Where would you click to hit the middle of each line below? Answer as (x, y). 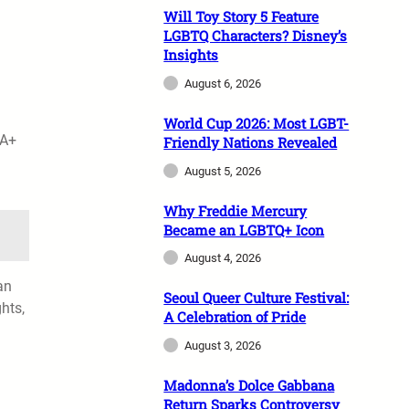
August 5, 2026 (223, 171)
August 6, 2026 (223, 83)
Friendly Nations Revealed (251, 142)
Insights (191, 55)
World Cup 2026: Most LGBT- (257, 123)
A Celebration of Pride (235, 317)
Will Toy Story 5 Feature (241, 17)
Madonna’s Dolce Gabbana (249, 386)
